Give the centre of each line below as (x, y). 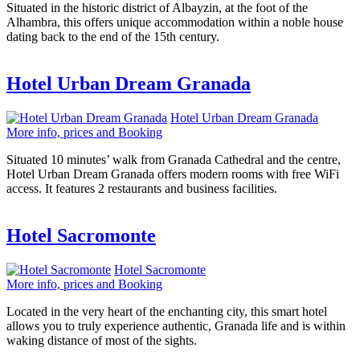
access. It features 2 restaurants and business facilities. (142, 189)
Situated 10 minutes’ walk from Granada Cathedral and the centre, (174, 160)
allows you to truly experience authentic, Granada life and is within (176, 325)
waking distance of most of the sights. (102, 340)
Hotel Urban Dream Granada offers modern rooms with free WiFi (173, 174)
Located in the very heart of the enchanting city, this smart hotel (167, 311)
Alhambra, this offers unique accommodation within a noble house (175, 22)
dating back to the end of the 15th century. (113, 37)
